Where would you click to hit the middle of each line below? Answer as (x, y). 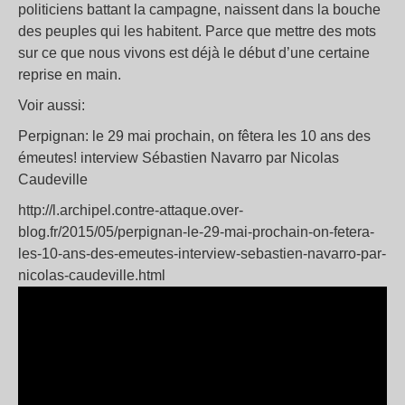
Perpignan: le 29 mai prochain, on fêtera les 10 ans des (194, 137)
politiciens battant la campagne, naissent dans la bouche (199, 10)
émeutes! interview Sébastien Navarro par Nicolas (179, 158)
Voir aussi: (52, 106)
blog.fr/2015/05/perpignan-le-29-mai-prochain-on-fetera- (196, 232)
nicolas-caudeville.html (92, 276)
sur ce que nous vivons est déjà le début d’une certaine (194, 53)
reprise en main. (70, 75)
